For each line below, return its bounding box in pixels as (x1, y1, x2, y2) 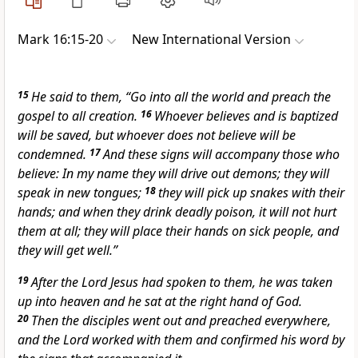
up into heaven (18, 292, 100, 311)
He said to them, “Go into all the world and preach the (31, 88, 331, 106)
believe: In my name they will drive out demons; (18, 165, 280, 183)
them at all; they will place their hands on (18, 222, 246, 241)
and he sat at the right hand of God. (103, 292, 302, 311)
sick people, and (249, 222, 339, 241)
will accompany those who (193, 145, 340, 164)
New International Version (132, 30, 291, 49)
